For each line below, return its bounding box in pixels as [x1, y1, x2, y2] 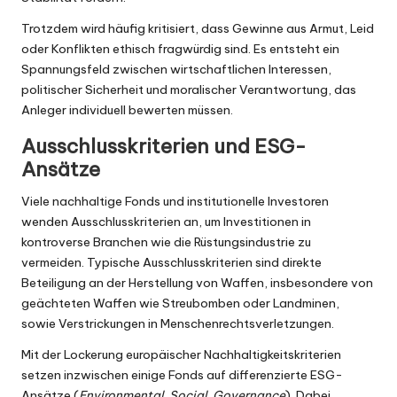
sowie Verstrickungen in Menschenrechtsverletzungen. [21, 315, 334, 332]
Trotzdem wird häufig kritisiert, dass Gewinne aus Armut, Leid [21, 20, 374, 37]
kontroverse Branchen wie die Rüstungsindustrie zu [21, 234, 311, 251]
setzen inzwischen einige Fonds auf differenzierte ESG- [21, 367, 343, 384]
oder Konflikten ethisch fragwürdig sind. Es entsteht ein [21, 41, 339, 58]
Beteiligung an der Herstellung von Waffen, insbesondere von [21, 275, 373, 292]
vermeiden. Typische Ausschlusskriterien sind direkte [21, 254, 322, 271]
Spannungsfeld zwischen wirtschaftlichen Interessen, [21, 61, 331, 78]
